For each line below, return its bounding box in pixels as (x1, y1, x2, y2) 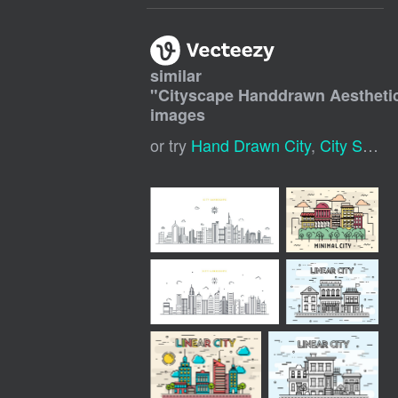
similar (150, 64, 203, 88)
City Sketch (320, 133, 363, 157)
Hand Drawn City (191, 133, 312, 157)
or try (150, 133, 192, 157)
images (150, 103, 206, 127)
